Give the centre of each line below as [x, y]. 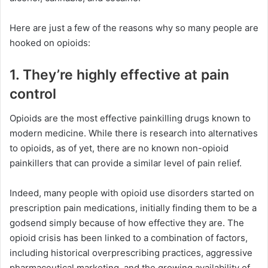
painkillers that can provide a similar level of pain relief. [126, 163]
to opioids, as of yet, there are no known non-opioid [119, 148]
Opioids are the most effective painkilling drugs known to [130, 118]
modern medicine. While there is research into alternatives [134, 133]
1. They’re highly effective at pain [119, 75]
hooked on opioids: [50, 43]
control [33, 94]
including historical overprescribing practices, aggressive [131, 252]
